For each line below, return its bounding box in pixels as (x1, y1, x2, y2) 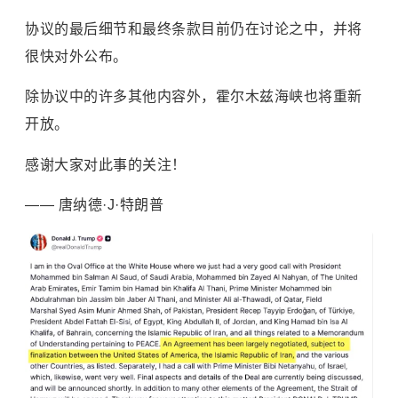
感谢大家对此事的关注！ (25, 156, 187, 172)
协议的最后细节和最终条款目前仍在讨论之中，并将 (25, 21, 362, 37)
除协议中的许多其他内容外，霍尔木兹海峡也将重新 (25, 89, 362, 105)
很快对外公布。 (25, 49, 128, 65)
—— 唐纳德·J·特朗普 (25, 197, 163, 213)
